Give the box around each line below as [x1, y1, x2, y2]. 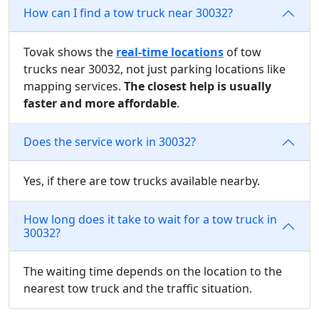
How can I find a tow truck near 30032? [23, 5, 233, 21]
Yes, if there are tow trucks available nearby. [23, 172, 260, 189]
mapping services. [23, 78, 124, 94]
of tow [224, 43, 261, 60]
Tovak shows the [23, 43, 116, 60]
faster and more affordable [23, 95, 177, 111]
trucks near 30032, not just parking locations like [23, 61, 286, 77]
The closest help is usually [124, 78, 271, 94]
